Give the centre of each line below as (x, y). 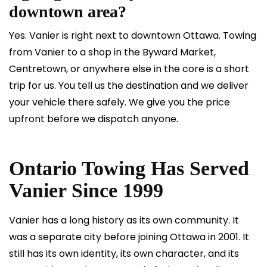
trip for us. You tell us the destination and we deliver (129, 86)
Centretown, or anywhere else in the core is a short (129, 69)
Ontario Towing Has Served (129, 168)
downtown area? (68, 12)
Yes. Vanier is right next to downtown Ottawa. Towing (133, 35)
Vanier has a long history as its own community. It (124, 220)
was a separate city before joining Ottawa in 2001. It (129, 237)
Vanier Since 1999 (86, 190)
